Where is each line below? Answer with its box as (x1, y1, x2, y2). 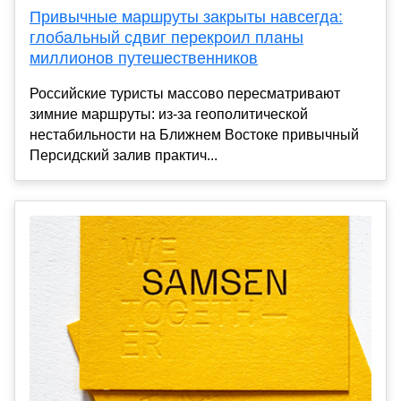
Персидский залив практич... (30, 147, 218, 163)
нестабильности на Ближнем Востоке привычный (30, 126, 359, 142)
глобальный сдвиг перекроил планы (30, 28, 303, 47)
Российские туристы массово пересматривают (30, 85, 340, 101)
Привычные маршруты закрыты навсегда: (30, 7, 343, 26)
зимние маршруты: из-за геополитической (30, 106, 308, 122)
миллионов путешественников (30, 48, 258, 67)
